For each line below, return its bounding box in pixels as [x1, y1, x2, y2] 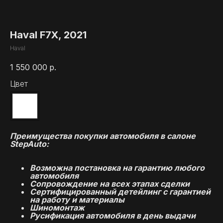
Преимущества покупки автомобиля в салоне [10, 131, 196, 141]
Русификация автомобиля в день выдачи [30, 211, 196, 221]
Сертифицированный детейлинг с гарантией [30, 187, 211, 197]
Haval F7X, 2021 [10, 29, 87, 41]
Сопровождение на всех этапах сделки [30, 179, 190, 189]
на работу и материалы [30, 195, 124, 205]
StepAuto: [10, 139, 49, 149]
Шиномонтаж [30, 203, 85, 213]
